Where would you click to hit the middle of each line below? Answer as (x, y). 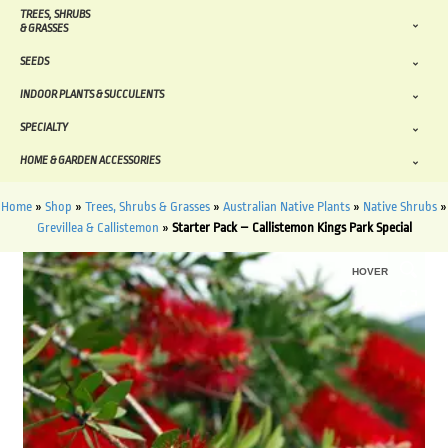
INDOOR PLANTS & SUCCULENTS (92, 95)
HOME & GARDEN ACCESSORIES (90, 161)
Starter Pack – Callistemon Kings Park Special (291, 228)
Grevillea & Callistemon (97, 228)
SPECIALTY (44, 128)
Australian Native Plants (286, 207)
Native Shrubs (400, 207)
